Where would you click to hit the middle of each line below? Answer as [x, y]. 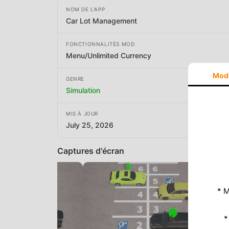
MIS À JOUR [82, 114]
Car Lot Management [101, 20]
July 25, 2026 [90, 125]
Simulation [83, 90]
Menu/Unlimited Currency [109, 55]
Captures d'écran [91, 151]
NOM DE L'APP [86, 9]
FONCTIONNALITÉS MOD [100, 44]
